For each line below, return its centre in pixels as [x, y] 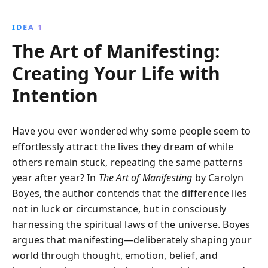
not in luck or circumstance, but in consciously [119, 209]
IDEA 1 [28, 27]
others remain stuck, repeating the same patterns [128, 162]
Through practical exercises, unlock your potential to [134, 17]
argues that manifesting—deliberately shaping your [132, 240]
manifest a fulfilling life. [134, 31]
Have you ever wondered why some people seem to [132, 131]
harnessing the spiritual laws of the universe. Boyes [131, 224]
